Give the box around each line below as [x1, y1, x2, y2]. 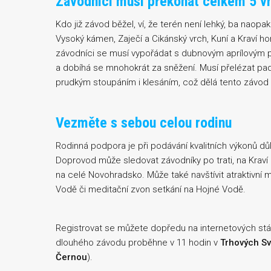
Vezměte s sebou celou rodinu [56, 114, 232, 131]
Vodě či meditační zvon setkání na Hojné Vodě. [56, 184, 246, 195]
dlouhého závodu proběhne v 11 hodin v [56, 237, 220, 248]
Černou [56, 252, 87, 263]
